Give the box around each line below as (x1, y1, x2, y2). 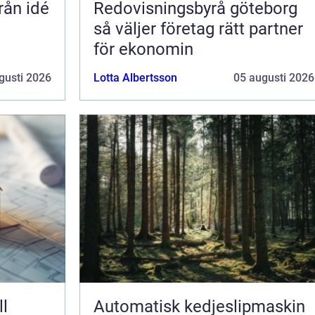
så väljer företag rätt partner (94, 18, 303, 39)
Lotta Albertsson (94, 70, 177, 84)
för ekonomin (94, 39, 193, 59)
